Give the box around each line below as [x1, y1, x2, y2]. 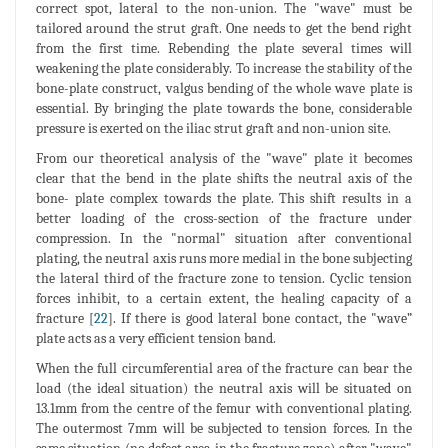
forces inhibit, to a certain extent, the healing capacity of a [36, 290, 412, 308]
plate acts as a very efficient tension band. [36, 330, 276, 348]
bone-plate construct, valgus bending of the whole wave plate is [36, 80, 412, 98]
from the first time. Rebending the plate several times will [36, 40, 412, 58]
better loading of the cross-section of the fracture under [36, 210, 412, 228]
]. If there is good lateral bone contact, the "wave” [108, 310, 413, 328]
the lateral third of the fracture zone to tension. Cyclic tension [36, 270, 412, 288]
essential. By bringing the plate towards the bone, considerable [36, 100, 412, 118]
